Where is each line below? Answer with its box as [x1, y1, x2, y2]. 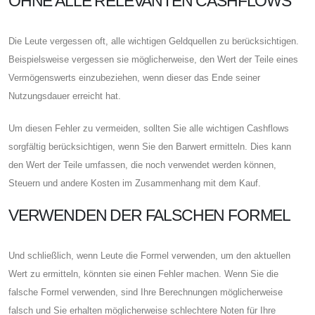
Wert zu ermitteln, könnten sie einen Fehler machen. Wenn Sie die [8, 268, 278, 279]
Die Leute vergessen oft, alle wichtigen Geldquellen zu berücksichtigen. [8, 35, 299, 46]
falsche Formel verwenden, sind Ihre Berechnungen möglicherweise [8, 286, 283, 297]
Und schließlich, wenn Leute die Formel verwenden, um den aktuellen [8, 250, 290, 261]
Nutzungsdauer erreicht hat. [8, 90, 121, 101]
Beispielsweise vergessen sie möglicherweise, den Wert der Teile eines [8, 53, 298, 65]
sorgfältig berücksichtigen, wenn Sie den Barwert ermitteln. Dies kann [8, 141, 291, 152]
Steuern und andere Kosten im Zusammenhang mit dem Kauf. [8, 177, 261, 188]
